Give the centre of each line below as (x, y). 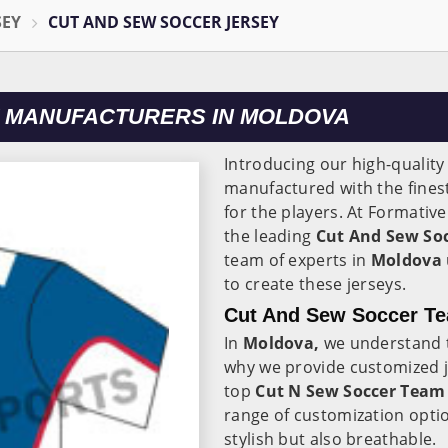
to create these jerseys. (315, 284)
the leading (270, 236)
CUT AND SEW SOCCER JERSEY (163, 22)
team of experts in (297, 260)
